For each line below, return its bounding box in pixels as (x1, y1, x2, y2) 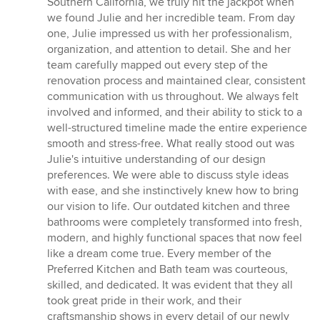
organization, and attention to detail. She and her (47, 42, 291, 57)
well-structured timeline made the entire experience (47, 121, 307, 136)
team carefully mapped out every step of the (47, 58, 268, 73)
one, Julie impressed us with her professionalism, (47, 26, 292, 41)
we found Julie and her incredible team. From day (47, 11, 295, 26)
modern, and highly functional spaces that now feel (47, 231, 302, 246)
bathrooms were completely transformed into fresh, (47, 215, 302, 230)
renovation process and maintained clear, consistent (47, 74, 306, 89)
